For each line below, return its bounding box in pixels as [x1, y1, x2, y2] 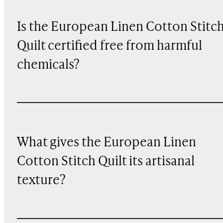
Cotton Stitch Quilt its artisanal [16, 155, 195, 168]
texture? [16, 174, 66, 187]
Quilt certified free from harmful [16, 39, 202, 53]
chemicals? [16, 58, 80, 72]
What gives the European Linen [16, 136, 196, 149]
